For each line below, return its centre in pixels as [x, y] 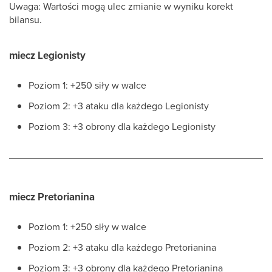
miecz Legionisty [47, 55]
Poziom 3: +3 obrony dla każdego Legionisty [122, 126]
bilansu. [25, 19]
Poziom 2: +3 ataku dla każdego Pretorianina [122, 247]
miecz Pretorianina [52, 197]
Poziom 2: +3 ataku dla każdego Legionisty [119, 106]
